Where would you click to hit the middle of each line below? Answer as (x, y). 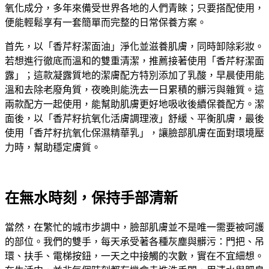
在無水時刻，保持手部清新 (91, 198)
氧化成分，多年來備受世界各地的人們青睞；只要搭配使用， (134, 8)
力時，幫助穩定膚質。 (53, 147)
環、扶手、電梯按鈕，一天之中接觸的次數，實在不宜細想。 (134, 256)
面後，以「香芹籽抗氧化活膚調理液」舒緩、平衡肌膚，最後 (134, 118)
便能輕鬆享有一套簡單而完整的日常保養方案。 (106, 22)
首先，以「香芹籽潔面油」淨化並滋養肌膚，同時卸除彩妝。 (134, 46)
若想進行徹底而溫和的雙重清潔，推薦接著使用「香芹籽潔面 (134, 61)
